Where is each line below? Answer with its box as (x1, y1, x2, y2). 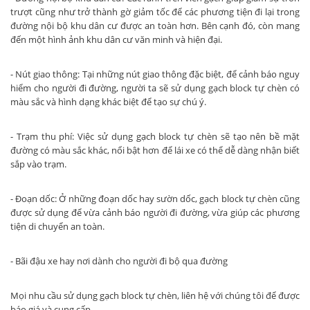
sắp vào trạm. (10, 158, 66, 171)
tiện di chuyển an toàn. (10, 220, 104, 233)
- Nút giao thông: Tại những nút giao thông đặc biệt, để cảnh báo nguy (10, 68, 300, 81)
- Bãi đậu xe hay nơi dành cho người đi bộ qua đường (10, 255, 228, 268)
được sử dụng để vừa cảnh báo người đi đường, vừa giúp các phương (10, 206, 300, 219)
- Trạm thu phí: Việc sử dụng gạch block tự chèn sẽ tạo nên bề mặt (10, 130, 300, 143)
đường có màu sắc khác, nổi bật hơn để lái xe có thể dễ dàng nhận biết (10, 144, 300, 157)
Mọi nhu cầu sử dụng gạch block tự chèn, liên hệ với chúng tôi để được (10, 289, 300, 302)
